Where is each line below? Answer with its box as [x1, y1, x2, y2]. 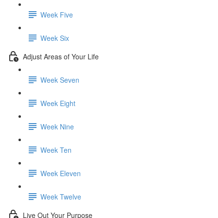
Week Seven [40, 74, 79, 85]
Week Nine [40, 121, 74, 131]
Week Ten [40, 145, 72, 155]
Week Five [40, 9, 73, 19]
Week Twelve [40, 191, 81, 201]
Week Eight [40, 98, 75, 108]
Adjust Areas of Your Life [23, 51, 99, 61]
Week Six [40, 33, 69, 43]
